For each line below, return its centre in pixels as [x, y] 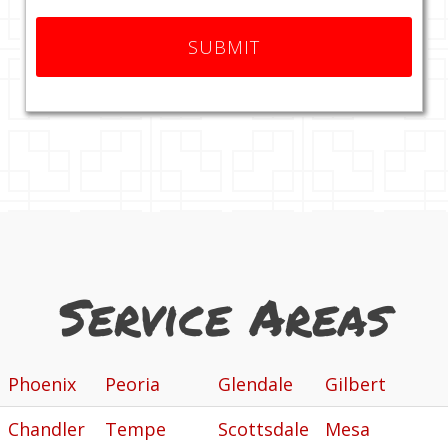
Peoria [132, 383]
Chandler [46, 428]
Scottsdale [263, 428]
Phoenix [42, 383]
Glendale [255, 383]
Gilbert [355, 383]
